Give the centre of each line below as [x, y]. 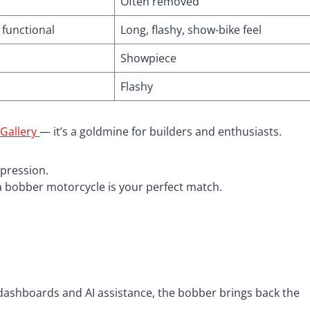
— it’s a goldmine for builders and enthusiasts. [161, 131]
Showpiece [148, 58]
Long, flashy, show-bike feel [191, 29]
